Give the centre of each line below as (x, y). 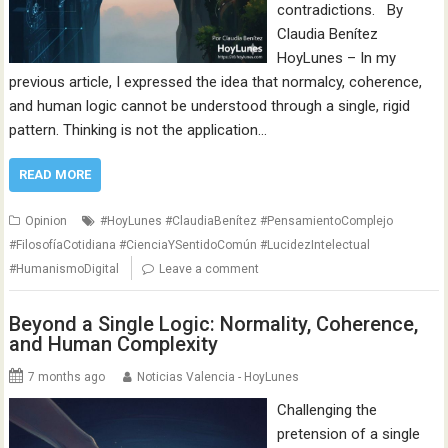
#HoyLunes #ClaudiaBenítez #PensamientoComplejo (247, 221)
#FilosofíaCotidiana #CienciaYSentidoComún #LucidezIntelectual (190, 245)
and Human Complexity (114, 343)
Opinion (46, 221)
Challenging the (326, 409)
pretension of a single (348, 433)
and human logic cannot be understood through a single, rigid (210, 106)
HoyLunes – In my (336, 58)
